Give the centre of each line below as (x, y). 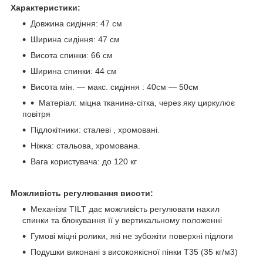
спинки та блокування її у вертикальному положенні (122, 220)
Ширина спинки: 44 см (74, 71)
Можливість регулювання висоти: (82, 193)
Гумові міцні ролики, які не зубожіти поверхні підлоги (132, 236)
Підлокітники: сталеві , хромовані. (95, 130)
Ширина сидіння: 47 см (75, 40)
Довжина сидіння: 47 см (76, 24)
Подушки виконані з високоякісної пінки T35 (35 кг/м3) (134, 252)
